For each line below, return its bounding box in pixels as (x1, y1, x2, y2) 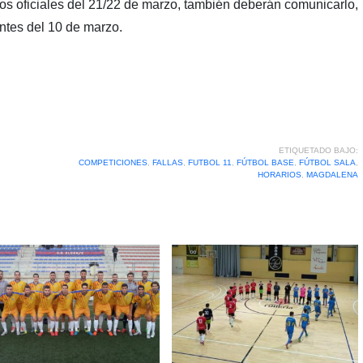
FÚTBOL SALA (298, 157, 356, 167)
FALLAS (152, 157, 183, 167)
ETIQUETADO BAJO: (278, 145, 358, 155)
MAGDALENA (305, 169, 358, 179)
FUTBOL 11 (187, 157, 232, 167)
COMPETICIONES (78, 157, 147, 167)
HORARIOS (257, 169, 301, 179)
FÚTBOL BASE (236, 157, 294, 167)
